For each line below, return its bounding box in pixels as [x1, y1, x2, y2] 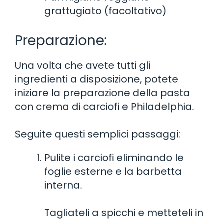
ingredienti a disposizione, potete [15, 72, 178, 86]
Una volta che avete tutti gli [15, 58, 150, 72]
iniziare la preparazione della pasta [15, 85, 190, 100]
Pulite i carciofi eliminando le [44, 150, 184, 165]
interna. [44, 178, 82, 192]
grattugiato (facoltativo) [44, 3, 166, 18]
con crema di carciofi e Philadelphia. [15, 99, 194, 113]
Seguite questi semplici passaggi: [15, 127, 180, 141]
